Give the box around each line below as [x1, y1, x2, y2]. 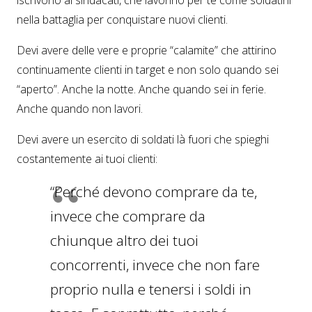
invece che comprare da [50, 205, 205, 226]
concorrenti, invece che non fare [50, 254, 260, 274]
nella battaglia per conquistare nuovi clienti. [17, 11, 228, 27]
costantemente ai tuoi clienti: [17, 150, 157, 166]
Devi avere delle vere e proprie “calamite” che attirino [17, 42, 276, 58]
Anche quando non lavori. [17, 100, 143, 116]
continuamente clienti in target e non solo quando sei [17, 61, 279, 77]
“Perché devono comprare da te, [50, 181, 257, 201]
